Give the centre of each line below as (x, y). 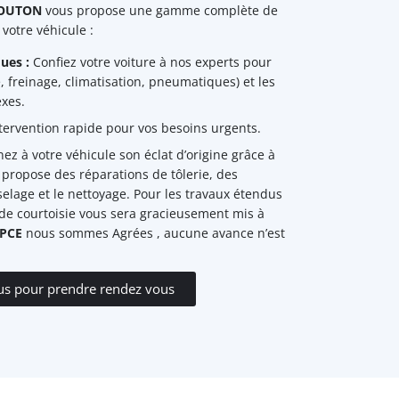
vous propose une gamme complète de (159, 10)
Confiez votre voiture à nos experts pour (150, 62)
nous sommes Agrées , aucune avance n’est (153, 233)
